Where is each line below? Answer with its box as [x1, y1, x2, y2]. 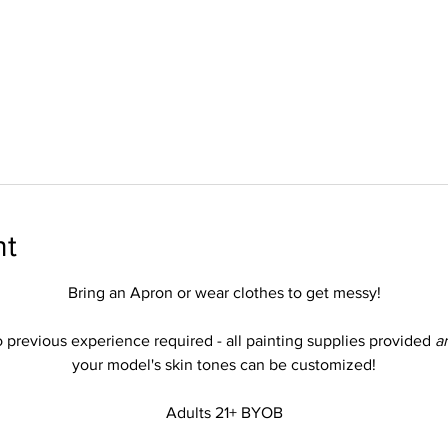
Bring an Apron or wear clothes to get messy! [67, 284, 381, 301]
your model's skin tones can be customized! [72, 356, 376, 373]
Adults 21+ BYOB [165, 404, 283, 421]
